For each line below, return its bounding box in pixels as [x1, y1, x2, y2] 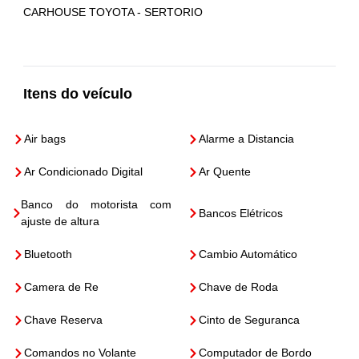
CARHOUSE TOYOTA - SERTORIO [23, 6, 204, 18]
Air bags [24, 132, 67, 145]
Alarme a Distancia [199, 132, 294, 145]
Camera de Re [24, 280, 99, 293]
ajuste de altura [21, 215, 100, 228]
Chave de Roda [199, 280, 278, 293]
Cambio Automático [199, 248, 297, 260]
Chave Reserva [24, 313, 103, 326]
